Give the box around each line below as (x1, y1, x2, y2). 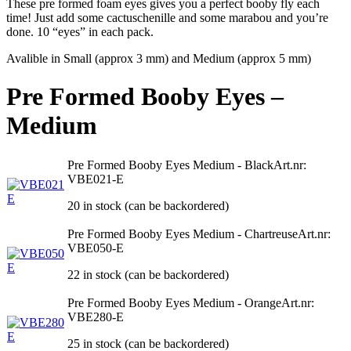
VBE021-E (67, 172, 124, 186)
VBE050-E (67, 241, 124, 255)
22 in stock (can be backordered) (67, 267, 229, 281)
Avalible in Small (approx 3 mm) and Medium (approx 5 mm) (6, 51, 311, 65)
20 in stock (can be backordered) (67, 198, 229, 212)
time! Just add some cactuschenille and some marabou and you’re (6, 10, 328, 24)
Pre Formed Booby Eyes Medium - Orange (67, 295, 281, 309)
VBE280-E (67, 309, 124, 324)
